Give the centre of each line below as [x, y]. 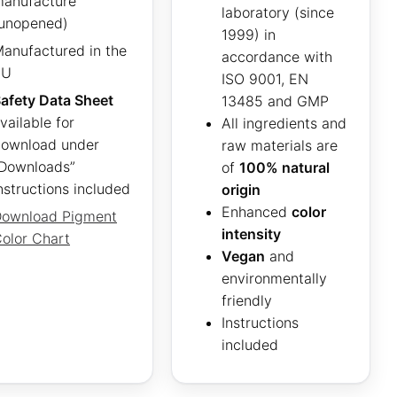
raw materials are [279, 146]
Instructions [260, 323]
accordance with [276, 57]
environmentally [274, 279]
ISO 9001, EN [265, 79]
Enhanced [256, 212]
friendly [246, 301]
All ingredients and [284, 124]
